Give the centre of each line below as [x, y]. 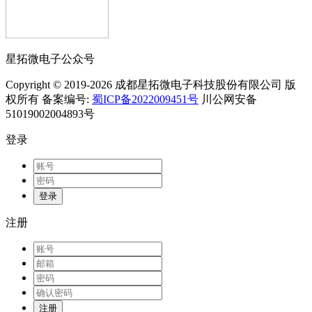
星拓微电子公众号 [50, 59]
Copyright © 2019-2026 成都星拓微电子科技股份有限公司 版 [151, 85]
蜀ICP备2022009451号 [145, 100]
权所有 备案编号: [49, 100]
